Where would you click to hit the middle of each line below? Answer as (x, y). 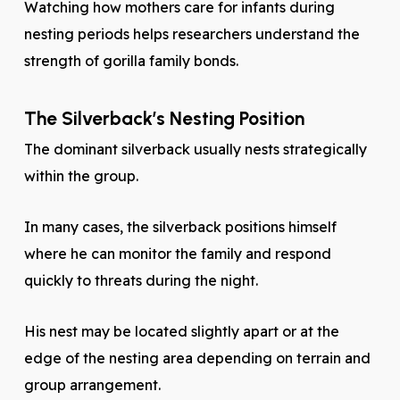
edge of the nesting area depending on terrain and (197, 358)
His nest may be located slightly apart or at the (181, 331)
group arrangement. (92, 385)
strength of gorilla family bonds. (131, 61)
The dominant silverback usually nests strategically (195, 149)
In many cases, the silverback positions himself (180, 227)
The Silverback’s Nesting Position (164, 118)
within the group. (81, 176)
